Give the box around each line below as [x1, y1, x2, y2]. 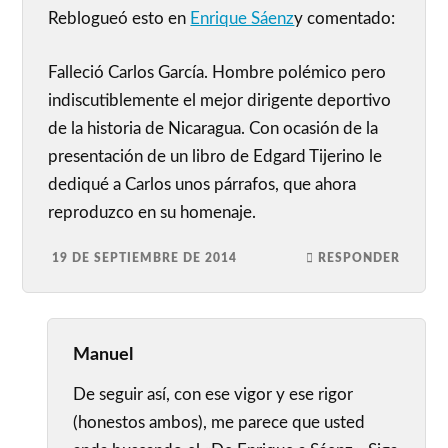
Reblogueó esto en [48, 10, 191, 28]
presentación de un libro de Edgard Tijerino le [48, 147, 383, 165]
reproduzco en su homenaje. [48, 203, 257, 221]
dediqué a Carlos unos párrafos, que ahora [48, 175, 357, 193]
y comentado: [294, 10, 396, 28]
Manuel [73, 344, 134, 364]
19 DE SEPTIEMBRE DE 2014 [52, 251, 238, 264]
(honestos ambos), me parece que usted [73, 413, 366, 431]
